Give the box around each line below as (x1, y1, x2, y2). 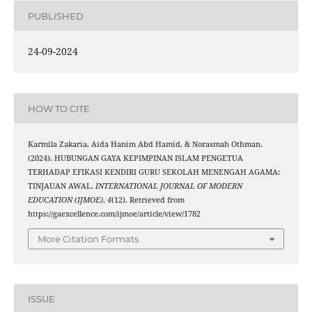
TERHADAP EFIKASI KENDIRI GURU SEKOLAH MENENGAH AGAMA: (27, 167, 280, 178)
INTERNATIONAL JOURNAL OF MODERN (95, 181, 242, 192)
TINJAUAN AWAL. (27, 181, 95, 192)
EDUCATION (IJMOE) (27, 195, 103, 205)
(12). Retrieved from (111, 195, 185, 205)
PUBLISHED (27, 10, 84, 22)
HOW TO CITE (27, 102, 90, 114)
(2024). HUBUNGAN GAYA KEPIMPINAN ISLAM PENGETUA (27, 153, 243, 164)
